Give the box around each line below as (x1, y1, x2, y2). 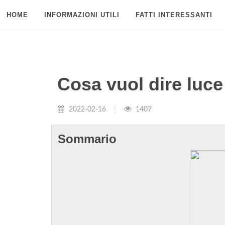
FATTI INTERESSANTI (135, 11, 212, 19)
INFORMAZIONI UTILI (44, 11, 120, 19)
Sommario (58, 132, 117, 146)
